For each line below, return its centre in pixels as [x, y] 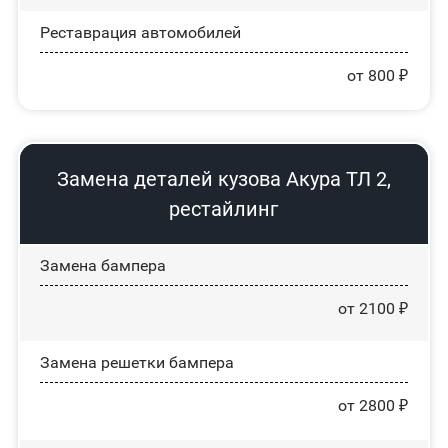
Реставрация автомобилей [140, 32]
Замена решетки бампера [136, 362]
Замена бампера [102, 265]
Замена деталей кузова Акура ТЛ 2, [223, 178]
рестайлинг [224, 208]
